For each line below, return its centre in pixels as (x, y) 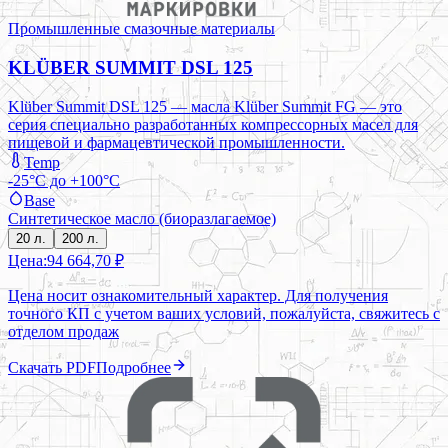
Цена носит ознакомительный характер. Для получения (198, 295)
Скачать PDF (52, 367)
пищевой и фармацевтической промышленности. (176, 142)
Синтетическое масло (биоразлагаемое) (142, 218)
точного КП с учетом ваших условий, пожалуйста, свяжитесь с (224, 313)
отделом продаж (63, 331)
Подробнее (133, 367)
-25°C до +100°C (64, 180)
